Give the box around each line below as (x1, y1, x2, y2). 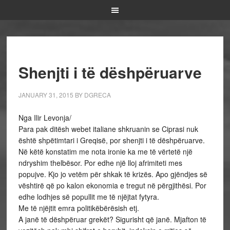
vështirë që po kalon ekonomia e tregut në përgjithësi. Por (18, 180, 206, 190)
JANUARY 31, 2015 (18, 90, 73, 99)
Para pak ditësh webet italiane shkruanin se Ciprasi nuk (18, 124, 198, 134)
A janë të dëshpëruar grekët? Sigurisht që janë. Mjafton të (18, 214, 206, 224)
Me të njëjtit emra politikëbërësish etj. (18, 203, 139, 213)
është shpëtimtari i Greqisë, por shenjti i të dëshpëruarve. (18, 135, 205, 145)
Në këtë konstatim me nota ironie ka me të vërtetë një (18, 146, 193, 157)
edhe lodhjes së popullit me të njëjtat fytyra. (18, 191, 159, 202)
